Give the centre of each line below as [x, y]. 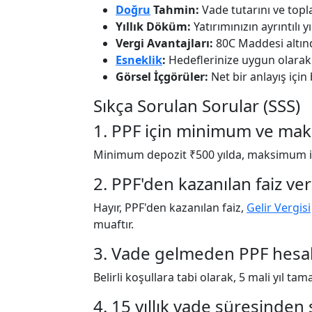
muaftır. [114, 224]
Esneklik [139, 60]
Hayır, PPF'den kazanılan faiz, [170, 208]
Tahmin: [175, 10]
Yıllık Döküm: [153, 26]
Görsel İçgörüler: [162, 77]
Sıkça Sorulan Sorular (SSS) [197, 106]
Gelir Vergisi [279, 208]
